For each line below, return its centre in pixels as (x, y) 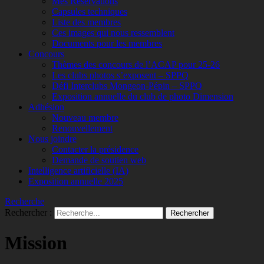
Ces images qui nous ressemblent (113, 33)
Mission (36, 242)
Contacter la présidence (95, 150)
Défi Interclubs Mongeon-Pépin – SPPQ (127, 86)
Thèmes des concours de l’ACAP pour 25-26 (136, 65)
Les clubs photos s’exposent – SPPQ (120, 75)
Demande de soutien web (99, 160)
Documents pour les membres (107, 44)
